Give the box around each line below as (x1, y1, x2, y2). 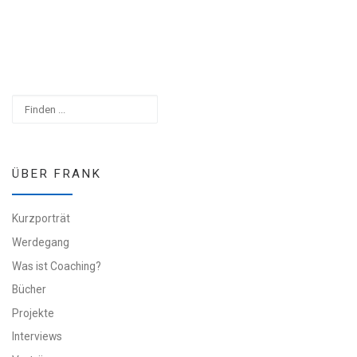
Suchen (11, 96, 53, 106)
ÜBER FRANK (12, 166, 101, 181)
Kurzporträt (12, 212, 70, 226)
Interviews (12, 330, 62, 343)
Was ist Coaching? (12, 259, 101, 273)
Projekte (12, 306, 54, 320)
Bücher (12, 283, 46, 296)
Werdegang (12, 236, 69, 249)
